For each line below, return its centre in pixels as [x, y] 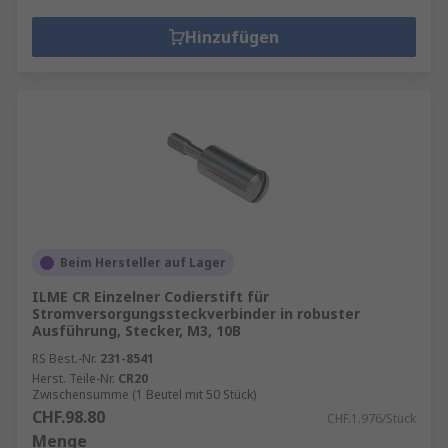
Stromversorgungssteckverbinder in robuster [196, 313]
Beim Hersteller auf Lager [143, 262]
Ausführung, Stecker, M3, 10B [136, 330]
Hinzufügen [232, 37]
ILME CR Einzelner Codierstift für [150, 296]
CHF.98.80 [68, 417]
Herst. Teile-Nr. [73, 378]
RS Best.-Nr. [64, 358]
